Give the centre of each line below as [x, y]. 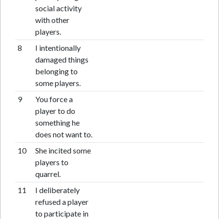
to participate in [62, 213]
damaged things [62, 59]
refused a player [62, 202]
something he [57, 122]
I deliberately [57, 190]
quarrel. [48, 174]
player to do [55, 111]
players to [52, 162]
